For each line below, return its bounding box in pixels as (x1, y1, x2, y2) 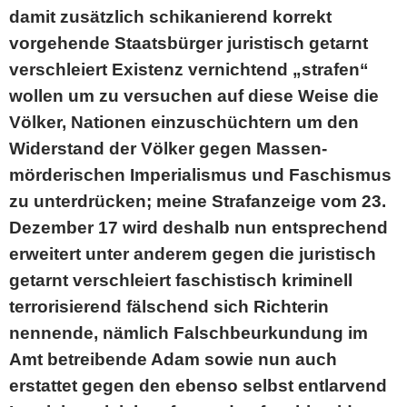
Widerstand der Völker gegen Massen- (9, 139, 327, 158)
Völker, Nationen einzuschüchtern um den (9, 113, 359, 132)
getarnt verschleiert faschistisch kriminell (9, 271, 352, 290)
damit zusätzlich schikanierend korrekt (9, 7, 332, 26)
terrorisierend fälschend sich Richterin (9, 297, 329, 316)
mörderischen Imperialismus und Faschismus (9, 165, 392, 184)
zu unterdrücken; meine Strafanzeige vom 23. (9, 192, 386, 211)
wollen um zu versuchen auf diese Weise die (9, 86, 379, 105)
